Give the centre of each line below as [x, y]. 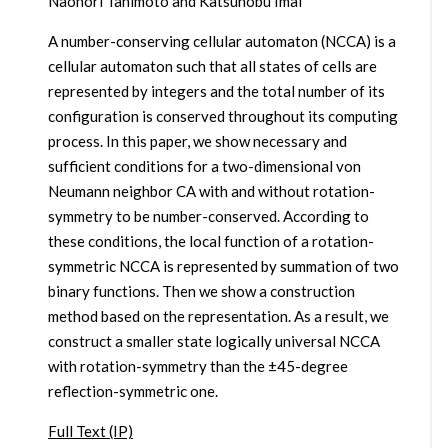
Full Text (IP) [90, 431]
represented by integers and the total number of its [216, 91]
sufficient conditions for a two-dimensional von [204, 166]
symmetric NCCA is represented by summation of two [223, 266]
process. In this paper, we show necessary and [197, 141]
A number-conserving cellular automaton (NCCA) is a [221, 41]
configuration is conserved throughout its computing [222, 116]
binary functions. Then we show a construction [201, 291]
